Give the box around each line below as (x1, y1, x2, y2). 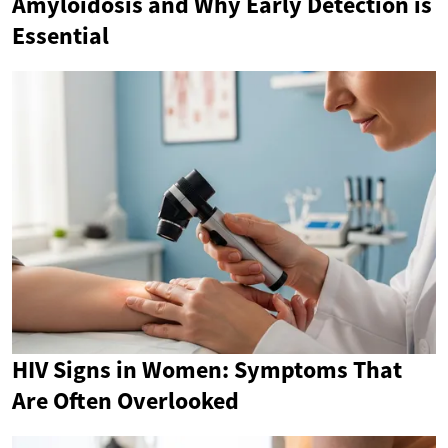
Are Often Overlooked (12, 384, 239, 416)
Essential (12, 19, 109, 51)
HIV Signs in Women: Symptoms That (12, 353, 402, 385)
